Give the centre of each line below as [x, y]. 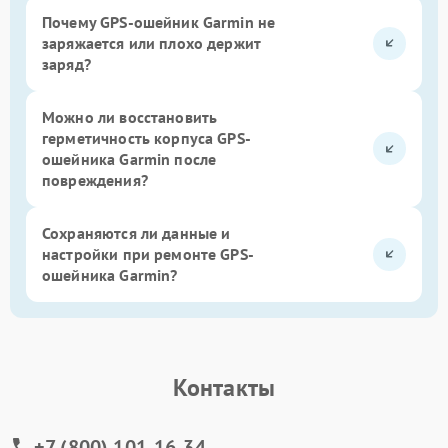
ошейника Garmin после [129, 158]
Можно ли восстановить [130, 116]
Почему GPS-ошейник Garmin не [159, 21]
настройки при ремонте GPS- [148, 253]
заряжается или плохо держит [151, 42]
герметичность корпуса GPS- [146, 137]
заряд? [66, 63]
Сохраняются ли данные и [136, 232]
